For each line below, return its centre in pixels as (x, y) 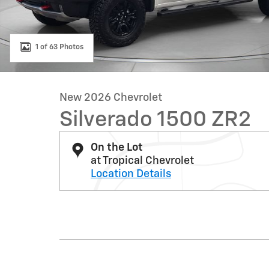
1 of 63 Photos (59, 47)
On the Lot (117, 148)
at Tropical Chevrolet (142, 161)
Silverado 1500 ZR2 (155, 120)
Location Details (131, 174)
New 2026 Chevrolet (111, 98)
